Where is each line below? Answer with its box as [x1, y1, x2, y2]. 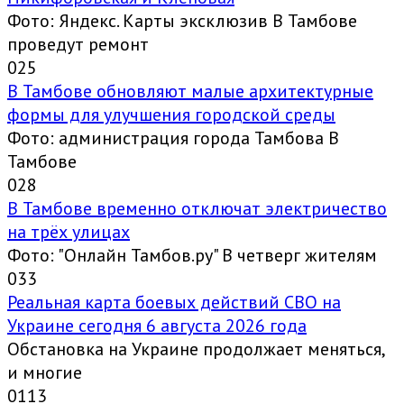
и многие [7, 361, 82, 385]
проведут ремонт [7, 32, 149, 57]
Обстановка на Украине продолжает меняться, [7, 337, 384, 362]
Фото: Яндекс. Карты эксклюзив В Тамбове [7, 9, 357, 33]
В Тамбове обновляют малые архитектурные [7, 79, 373, 104]
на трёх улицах [7, 220, 130, 244]
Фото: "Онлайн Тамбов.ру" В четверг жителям [7, 243, 377, 268]
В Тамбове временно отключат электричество [7, 197, 387, 221]
